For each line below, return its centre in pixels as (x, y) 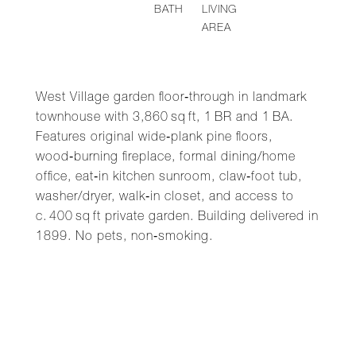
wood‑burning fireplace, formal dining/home (166, 158)
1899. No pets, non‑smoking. (124, 238)
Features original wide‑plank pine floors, (154, 138)
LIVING (219, 10)
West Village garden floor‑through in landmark (171, 99)
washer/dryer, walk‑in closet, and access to (165, 198)
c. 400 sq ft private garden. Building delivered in (177, 218)
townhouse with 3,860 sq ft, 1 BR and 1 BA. (164, 118)
